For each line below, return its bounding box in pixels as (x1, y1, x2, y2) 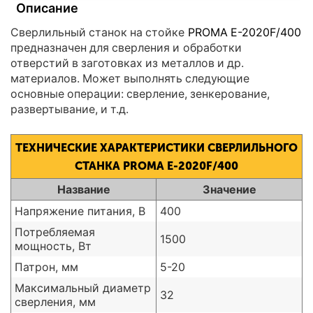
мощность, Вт (15, 239, 92, 254)
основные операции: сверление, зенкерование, (10, 87, 270, 101)
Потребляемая (15, 225, 95, 240)
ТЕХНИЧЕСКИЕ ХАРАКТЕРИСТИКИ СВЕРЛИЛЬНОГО (15, 141, 298, 155)
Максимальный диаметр (15, 281, 151, 296)
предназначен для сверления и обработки (10, 41, 242, 55)
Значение (202, 182, 256, 197)
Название (57, 182, 110, 197)
